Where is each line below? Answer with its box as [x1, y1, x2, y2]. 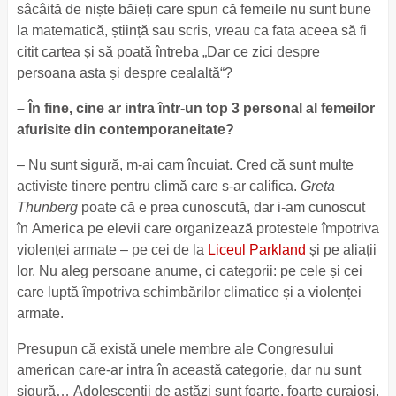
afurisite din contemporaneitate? [16, 122, 238, 137]
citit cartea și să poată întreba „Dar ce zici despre [16, 44, 320, 59]
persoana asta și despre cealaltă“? [16, 65, 236, 80]
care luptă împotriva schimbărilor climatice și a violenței [16, 285, 362, 300]
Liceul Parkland [207, 242, 306, 257]
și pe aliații [305, 242, 377, 257]
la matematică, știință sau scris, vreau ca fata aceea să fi [16, 23, 367, 38]
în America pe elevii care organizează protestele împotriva [16, 221, 379, 236]
